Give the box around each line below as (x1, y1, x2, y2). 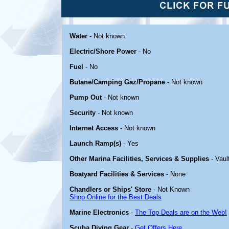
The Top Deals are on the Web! (135, 209, 227, 216)
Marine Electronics (70, 209, 129, 216)
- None (164, 170, 186, 178)
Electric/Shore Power (70, 48, 136, 55)
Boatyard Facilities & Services (70, 170, 164, 178)
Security (70, 109, 96, 117)
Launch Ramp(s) (70, 140, 121, 147)
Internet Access (70, 124, 118, 132)
